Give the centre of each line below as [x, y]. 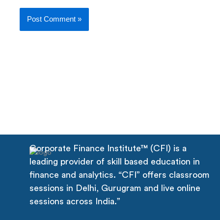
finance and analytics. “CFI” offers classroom [120, 175]
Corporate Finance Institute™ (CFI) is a [108, 148]
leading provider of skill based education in [115, 161]
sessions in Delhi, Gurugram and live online [115, 188]
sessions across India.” [75, 201]
